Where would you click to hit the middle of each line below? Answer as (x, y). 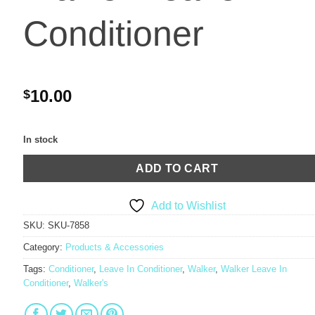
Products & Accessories (114, 247)
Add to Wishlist (189, 205)
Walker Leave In (253, 269)
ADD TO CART (177, 168)
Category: (44, 247)
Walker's (91, 283)
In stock (40, 140)
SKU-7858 (68, 225)
